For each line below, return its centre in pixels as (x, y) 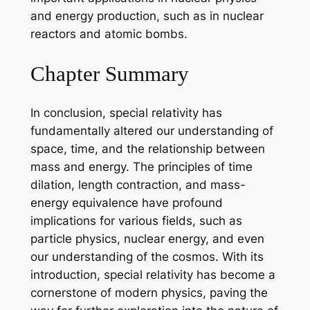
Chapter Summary (109, 73)
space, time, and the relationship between (147, 149)
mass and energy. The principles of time (141, 167)
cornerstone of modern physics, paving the (149, 293)
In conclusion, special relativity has (126, 113)
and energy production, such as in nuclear (147, 16)
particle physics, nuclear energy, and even (147, 239)
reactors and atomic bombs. (109, 34)
